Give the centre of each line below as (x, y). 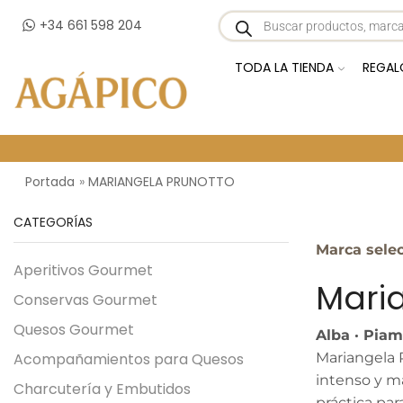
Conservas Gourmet (85, 300)
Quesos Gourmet (74, 329)
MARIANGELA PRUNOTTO (161, 181)
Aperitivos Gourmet (83, 270)
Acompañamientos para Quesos (129, 359)
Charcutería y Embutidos (102, 389)
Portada (49, 181)
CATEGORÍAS (53, 222)
